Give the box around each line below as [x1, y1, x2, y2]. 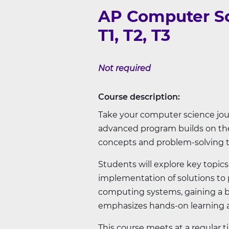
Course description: [98, 92, 180, 102]
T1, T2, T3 [98, 25, 170, 45]
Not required [98, 63, 151, 73]
